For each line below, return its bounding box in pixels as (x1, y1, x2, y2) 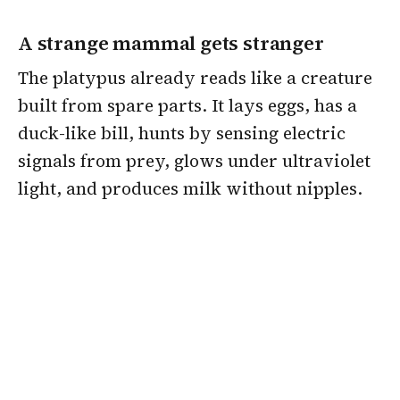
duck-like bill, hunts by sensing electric (18, 121, 346, 146)
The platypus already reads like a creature (18, 66, 372, 90)
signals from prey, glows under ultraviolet (18, 149, 371, 173)
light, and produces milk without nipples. (18, 177, 362, 201)
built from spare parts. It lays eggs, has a (18, 94, 357, 118)
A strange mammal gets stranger (18, 29, 324, 57)
